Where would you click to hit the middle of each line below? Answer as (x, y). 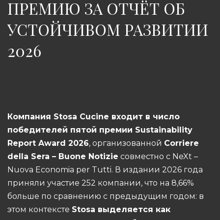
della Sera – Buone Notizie (63, 156)
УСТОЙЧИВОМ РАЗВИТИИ (108, 29)
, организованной (126, 143)
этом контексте (40, 209)
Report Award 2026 (48, 143)
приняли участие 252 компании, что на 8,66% (101, 183)
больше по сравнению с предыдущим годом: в (106, 196)
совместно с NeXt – (158, 156)
